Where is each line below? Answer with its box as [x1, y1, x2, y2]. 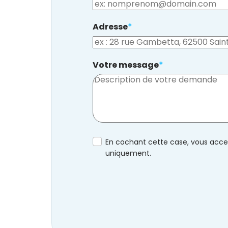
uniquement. [105, 148, 151, 158]
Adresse [92, 20, 128, 33]
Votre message [92, 59, 159, 71]
